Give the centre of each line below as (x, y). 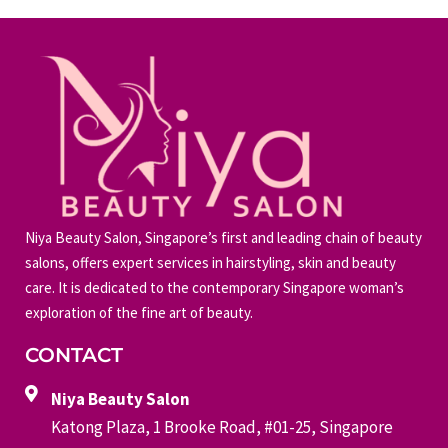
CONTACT (74, 354)
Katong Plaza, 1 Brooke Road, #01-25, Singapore (222, 426)
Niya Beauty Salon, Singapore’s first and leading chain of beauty (223, 237)
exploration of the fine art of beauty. (139, 312)
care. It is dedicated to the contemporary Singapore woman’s (214, 287)
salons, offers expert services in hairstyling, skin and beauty (210, 262)
